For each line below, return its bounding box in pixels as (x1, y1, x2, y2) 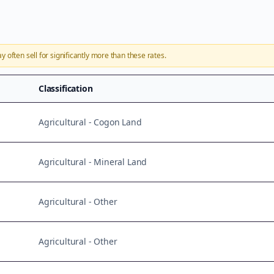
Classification (39, 83, 93, 94)
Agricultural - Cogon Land (39, 116, 142, 128)
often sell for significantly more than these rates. (5, 50, 166, 61)
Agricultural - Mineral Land (39, 156, 147, 168)
